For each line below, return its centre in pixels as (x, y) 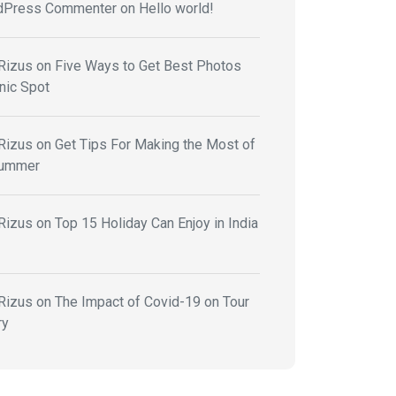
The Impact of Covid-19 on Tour (152, 301)
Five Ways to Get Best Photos (148, 65)
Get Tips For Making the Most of (155, 144)
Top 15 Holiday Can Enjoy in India (156, 223)
